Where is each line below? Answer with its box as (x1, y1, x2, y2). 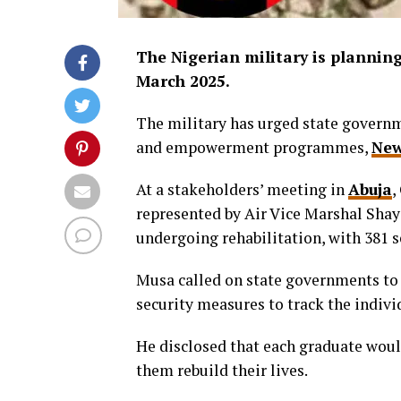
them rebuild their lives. (136, 360, 308, 380)
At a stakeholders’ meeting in (136, 179, 348, 200)
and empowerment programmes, (136, 137, 371, 158)
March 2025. (136, 71, 230, 91)
